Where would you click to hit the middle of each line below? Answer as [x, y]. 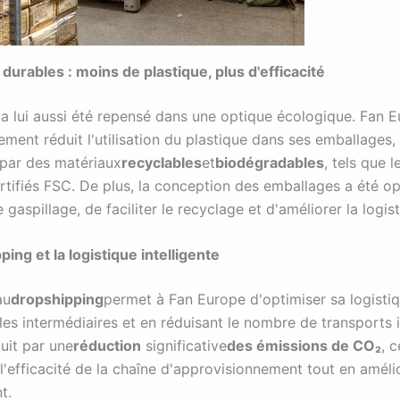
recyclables [162, 162]
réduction [107, 346]
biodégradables [270, 162]
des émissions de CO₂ [304, 346]
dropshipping [57, 300]
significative [184, 346]
